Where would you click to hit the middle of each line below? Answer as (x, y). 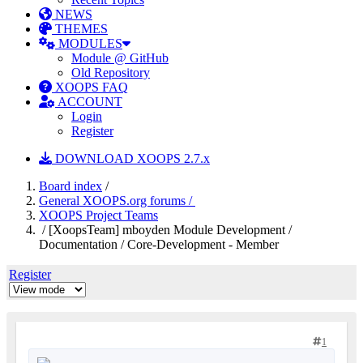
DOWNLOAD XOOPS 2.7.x (131, 158)
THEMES (80, 29)
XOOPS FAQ (90, 87)
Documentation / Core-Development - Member (159, 244)
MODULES (89, 43)
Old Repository (111, 73)
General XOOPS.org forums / (117, 201)
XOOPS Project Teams (98, 215)
